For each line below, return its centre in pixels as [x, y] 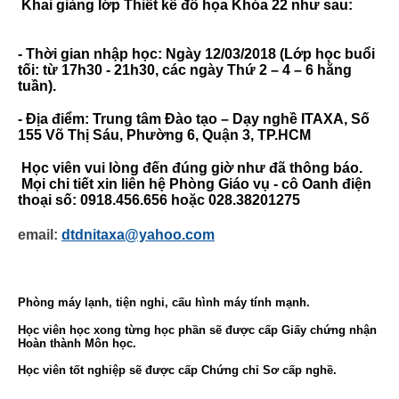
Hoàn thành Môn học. [77, 343]
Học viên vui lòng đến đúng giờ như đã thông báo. [190, 168]
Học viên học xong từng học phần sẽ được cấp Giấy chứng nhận [197, 330]
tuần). [37, 85]
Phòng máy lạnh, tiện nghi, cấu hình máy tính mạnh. [164, 302]
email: [40, 234]
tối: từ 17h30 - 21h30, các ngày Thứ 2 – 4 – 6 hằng [185, 69]
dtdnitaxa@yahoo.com [138, 234]
